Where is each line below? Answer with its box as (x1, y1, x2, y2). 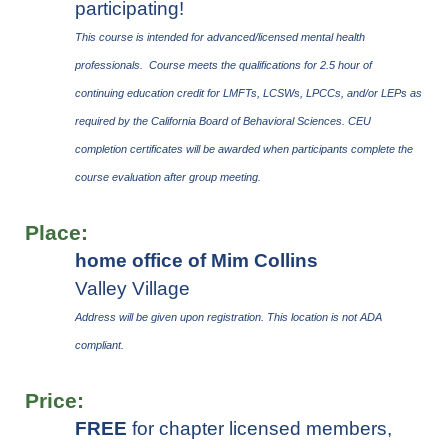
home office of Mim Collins (75, 249, 318, 271)
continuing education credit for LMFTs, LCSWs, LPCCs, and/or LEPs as (75, 86, 422, 99)
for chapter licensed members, (127, 417, 392, 439)
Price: (25, 388, 84, 413)
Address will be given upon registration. (75, 310, 267, 323)
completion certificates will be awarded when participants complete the (75, 142, 413, 155)
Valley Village (75, 277, 190, 299)
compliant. (75, 338, 124, 351)
